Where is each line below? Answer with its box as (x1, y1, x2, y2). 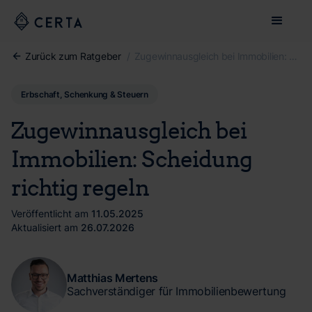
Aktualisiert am (11, 221, 78, 233)
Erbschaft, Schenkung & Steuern (21, 89, 148, 100)
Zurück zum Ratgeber (25, 49, 121, 62)
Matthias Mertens (67, 271, 158, 285)
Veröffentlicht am (11, 208, 88, 219)
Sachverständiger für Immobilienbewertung (67, 284, 286, 298)
